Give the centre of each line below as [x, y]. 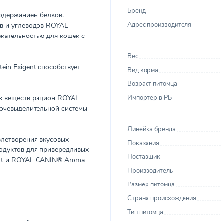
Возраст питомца [152, 84]
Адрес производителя [159, 25]
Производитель [150, 171]
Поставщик [144, 157]
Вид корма [143, 70]
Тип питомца [145, 212]
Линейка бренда [151, 129]
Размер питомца [151, 184]
